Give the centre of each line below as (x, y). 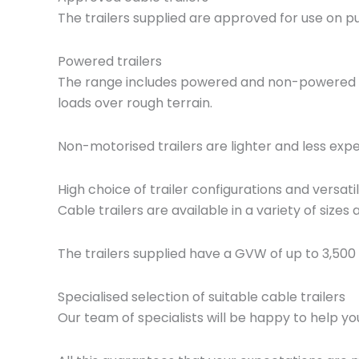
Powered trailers (110, 62)
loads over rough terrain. (135, 103)
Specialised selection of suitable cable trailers (202, 297)
